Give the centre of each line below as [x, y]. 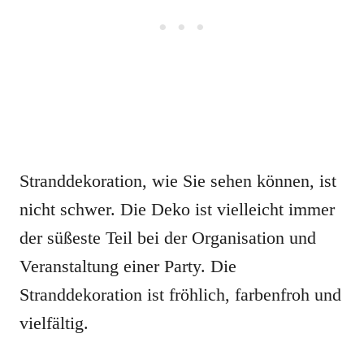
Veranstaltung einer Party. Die [128, 266]
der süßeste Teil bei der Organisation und [168, 238]
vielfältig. [54, 323]
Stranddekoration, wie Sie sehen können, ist [178, 181]
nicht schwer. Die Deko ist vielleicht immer [177, 210]
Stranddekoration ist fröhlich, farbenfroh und [180, 295]
